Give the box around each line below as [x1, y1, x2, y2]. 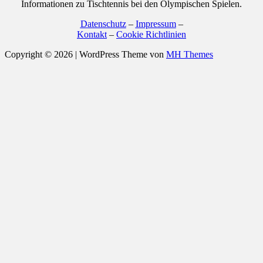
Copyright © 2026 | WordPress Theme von [5, 49, 166, 60]
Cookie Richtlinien [116, 29, 186, 40]
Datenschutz [80, 19, 126, 29]
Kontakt [77, 29, 107, 40]
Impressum [135, 19, 176, 29]
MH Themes [166, 49, 213, 60]
